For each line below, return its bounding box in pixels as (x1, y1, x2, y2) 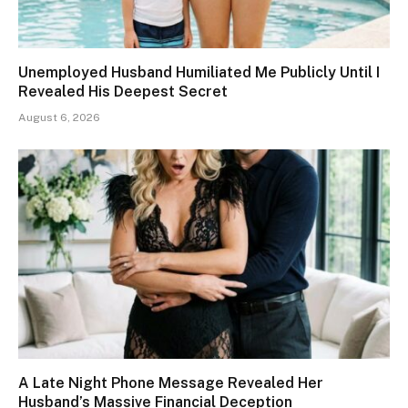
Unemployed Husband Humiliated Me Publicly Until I (18, 64, 380, 82)
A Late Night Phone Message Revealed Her (18, 373, 323, 392)
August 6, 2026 (18, 111, 100, 125)
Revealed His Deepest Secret (18, 83, 228, 101)
